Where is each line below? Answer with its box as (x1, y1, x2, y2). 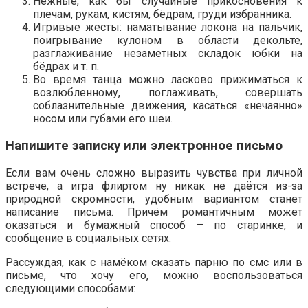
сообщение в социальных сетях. (5, 231, 171, 245)
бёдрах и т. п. (33, 60, 99, 74)
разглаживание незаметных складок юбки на (33, 47, 302, 60)
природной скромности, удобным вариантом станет (5, 192, 302, 206)
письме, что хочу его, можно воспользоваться (5, 268, 302, 282)
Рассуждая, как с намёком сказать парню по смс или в (5, 255, 302, 269)
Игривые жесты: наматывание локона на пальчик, (33, 21, 302, 34)
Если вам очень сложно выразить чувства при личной (5, 166, 302, 179)
